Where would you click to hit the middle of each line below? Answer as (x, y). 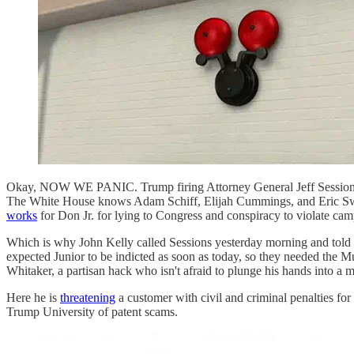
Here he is (33, 297)
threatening (88, 297)
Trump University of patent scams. (92, 311)
